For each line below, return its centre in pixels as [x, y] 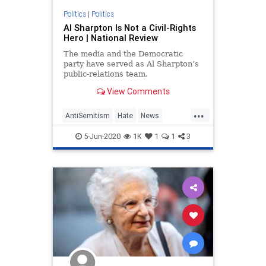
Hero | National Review [110, 38]
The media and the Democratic [123, 54]
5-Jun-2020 [101, 136]
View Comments [137, 92]
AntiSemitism [88, 115]
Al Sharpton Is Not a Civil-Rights [129, 28]
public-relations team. [105, 74]
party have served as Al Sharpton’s [131, 64]
